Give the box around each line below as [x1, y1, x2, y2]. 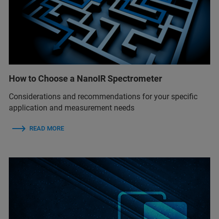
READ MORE [29, 124, 64, 132]
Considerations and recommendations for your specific [9, 91, 197, 101]
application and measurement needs [9, 103, 134, 112]
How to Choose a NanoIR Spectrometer [9, 73, 162, 84]
